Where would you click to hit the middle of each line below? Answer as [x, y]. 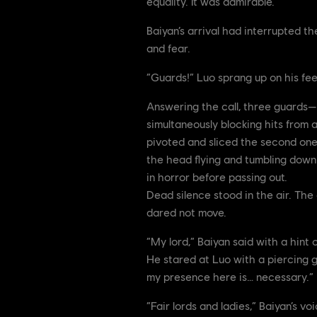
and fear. [168, 48]
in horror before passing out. [217, 177]
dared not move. [186, 212]
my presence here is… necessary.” [230, 277]
